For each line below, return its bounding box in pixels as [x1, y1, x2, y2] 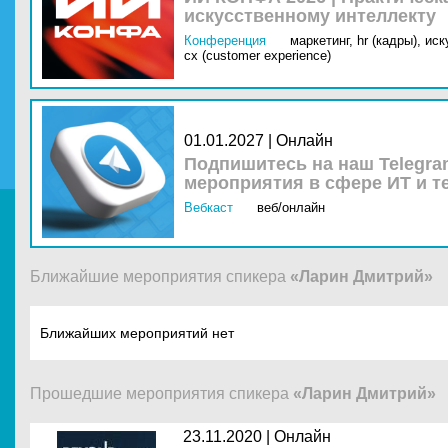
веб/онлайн [257, 200, 325, 215]
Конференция [184, 33, 266, 48]
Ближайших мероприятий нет [40, 325, 234, 341]
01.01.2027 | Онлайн [184, 132, 333, 149]
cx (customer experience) [184, 48, 331, 63]
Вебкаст [184, 200, 233, 215]
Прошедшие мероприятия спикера [30, 385, 293, 402]
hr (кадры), [357, 33, 421, 48]
